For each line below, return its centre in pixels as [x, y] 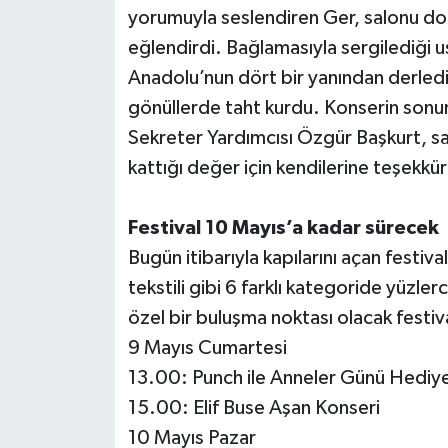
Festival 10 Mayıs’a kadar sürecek [283, 228]
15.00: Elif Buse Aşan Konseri [253, 408]
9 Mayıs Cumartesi [207, 348]
